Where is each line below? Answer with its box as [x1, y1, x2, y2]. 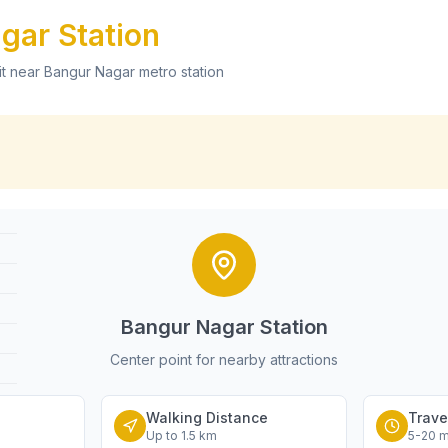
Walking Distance [146, 409, 269, 426]
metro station [135, 63, 224, 80]
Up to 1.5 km [146, 428, 218, 443]
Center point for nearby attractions [110, 351, 338, 368]
